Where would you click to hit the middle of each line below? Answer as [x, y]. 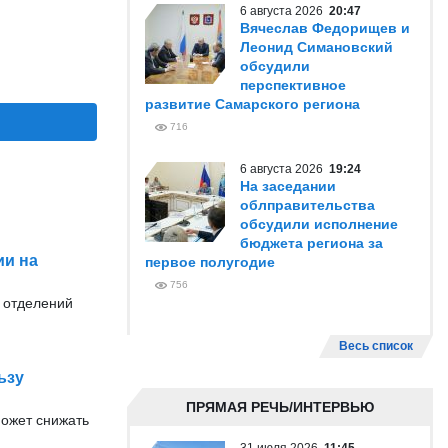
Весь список [376, 346]
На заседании [288, 186]
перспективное [293, 85]
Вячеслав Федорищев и [325, 28]
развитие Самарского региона [252, 104]
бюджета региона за [311, 243]
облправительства [307, 205]
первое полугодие [210, 262]
